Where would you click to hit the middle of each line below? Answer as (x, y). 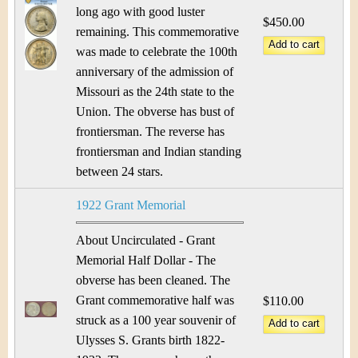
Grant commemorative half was (155, 300)
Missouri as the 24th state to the (155, 91)
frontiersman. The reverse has (150, 131)
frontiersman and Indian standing (159, 151)
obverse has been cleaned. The (153, 280)
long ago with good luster (140, 12)
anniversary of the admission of (155, 72)
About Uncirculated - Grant (145, 240)
